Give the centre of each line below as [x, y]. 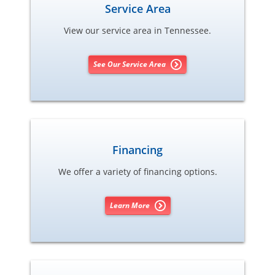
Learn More [130, 206]
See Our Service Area [130, 64]
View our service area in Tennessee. [137, 30]
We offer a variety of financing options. [137, 171]
